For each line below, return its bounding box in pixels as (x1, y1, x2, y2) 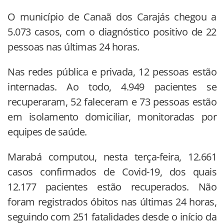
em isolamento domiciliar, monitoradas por (7, 110, 216, 124)
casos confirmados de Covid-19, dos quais (7, 165, 216, 179)
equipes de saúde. (7, 125, 87, 139)
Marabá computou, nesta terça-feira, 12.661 (7, 150, 216, 164)
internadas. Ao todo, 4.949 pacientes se (7, 80, 216, 94)
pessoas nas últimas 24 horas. (7, 40, 139, 54)
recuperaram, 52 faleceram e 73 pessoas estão (7, 95, 216, 109)
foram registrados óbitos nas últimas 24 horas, (7, 195, 216, 209)
